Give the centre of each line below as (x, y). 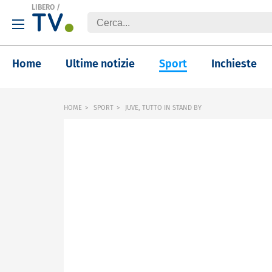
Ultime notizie (100, 64)
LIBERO (43, 7)
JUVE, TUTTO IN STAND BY (162, 108)
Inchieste (234, 64)
